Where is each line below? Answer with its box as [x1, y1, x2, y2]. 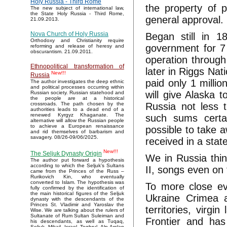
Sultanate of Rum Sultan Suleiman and [30, 213, 124, 219]
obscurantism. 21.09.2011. [30, 49, 93, 55]
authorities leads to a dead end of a [30, 106, 124, 112]
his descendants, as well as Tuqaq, [30, 218, 124, 224]
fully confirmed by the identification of [30, 185, 124, 191]
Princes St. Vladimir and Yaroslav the [30, 202, 124, 208]
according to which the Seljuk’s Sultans [30, 163, 124, 169]
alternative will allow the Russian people [30, 118, 124, 124]
